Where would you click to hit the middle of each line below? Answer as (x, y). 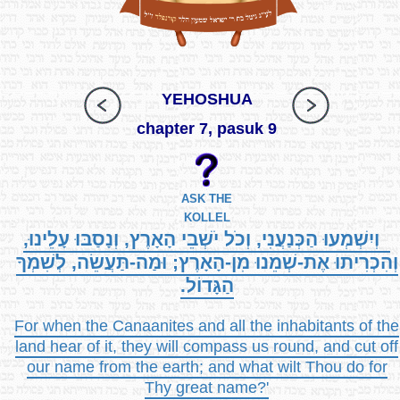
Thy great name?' (207, 387)
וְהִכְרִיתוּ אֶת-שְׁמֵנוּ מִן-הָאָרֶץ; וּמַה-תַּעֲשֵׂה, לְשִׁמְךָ (207, 262)
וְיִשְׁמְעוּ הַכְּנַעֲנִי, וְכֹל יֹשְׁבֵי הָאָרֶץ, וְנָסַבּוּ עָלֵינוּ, (207, 238)
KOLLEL (207, 217)
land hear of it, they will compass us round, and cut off (207, 346)
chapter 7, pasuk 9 (207, 129)
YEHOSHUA (207, 100)
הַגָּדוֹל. (207, 285)
